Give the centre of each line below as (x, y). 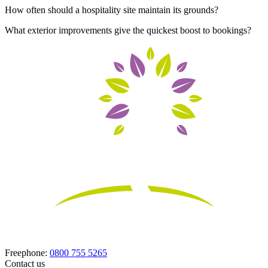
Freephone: (27, 253)
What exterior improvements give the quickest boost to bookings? (128, 31)
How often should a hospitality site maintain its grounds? (112, 10)
